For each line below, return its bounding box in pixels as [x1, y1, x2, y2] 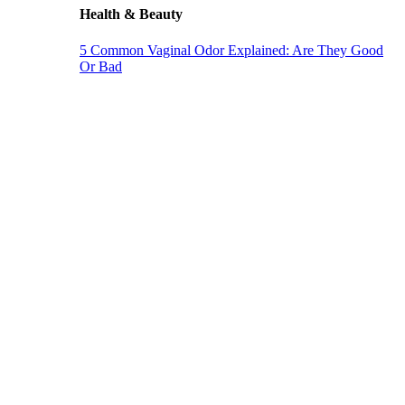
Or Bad [80, 58, 122, 74]
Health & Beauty [80, 6, 183, 23]
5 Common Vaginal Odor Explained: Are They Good [80, 42, 383, 58]
